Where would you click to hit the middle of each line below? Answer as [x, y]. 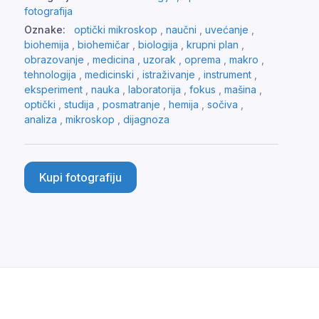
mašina [240, 90]
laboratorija [155, 90]
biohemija [47, 45]
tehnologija [50, 75]
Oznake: [45, 30]
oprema [203, 60]
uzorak [159, 60]
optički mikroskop [116, 30]
